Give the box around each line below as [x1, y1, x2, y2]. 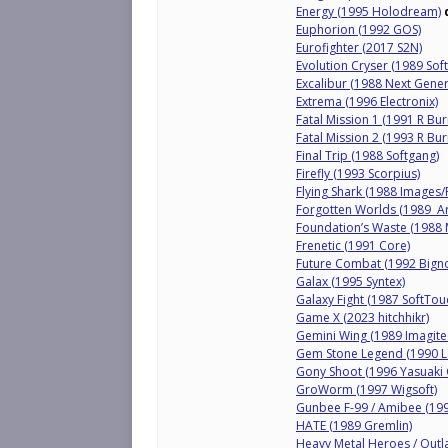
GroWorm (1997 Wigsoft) [296, 381, 437, 398]
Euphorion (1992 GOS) [296, 21, 421, 38]
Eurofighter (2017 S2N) [296, 39, 422, 56]
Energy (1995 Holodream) [296, 3, 441, 20]
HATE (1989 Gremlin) [296, 417, 412, 434]
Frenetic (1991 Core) [296, 237, 410, 254]
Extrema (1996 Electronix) [296, 93, 438, 110]
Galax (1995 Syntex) [296, 273, 405, 290]
